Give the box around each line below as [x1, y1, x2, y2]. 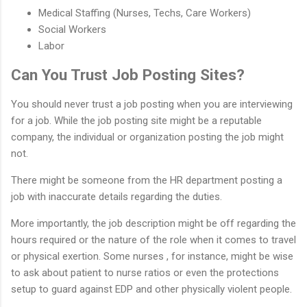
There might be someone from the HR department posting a [11, 173, 282, 186]
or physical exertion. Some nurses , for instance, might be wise [11, 249, 293, 262]
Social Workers [38, 23, 106, 36]
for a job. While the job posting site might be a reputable [11, 114, 262, 127]
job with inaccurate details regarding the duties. [11, 190, 222, 203]
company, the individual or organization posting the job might [11, 130, 284, 143]
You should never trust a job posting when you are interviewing [11, 97, 293, 110]
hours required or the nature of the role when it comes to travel [11, 233, 296, 246]
